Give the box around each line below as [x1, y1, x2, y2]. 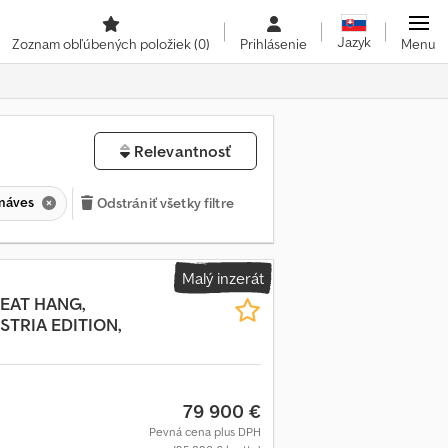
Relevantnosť [129, 141, 232, 161]
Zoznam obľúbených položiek [12, 35, 194, 53]
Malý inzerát [182, 267, 264, 288]
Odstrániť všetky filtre [96, 193, 234, 212]
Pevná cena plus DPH [148, 423, 261, 439]
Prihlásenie [240, 35, 307, 53]
